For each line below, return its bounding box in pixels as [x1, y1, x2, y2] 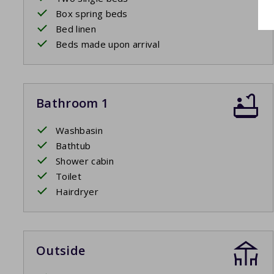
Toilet [56, 170, 81, 183]
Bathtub [56, 139, 91, 152]
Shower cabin [56, 155, 114, 168]
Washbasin [56, 124, 103, 137]
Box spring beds [56, 7, 128, 20]
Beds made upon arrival [56, 38, 160, 51]
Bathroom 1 [36, 95, 109, 112]
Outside [36, 242, 86, 259]
